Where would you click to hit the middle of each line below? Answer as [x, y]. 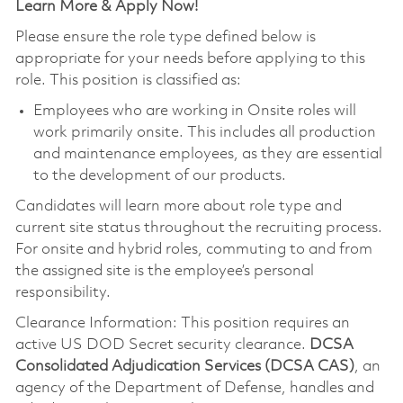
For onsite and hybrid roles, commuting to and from [193, 249]
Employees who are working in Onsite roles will [194, 111]
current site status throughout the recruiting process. [198, 228]
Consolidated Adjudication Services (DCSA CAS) [184, 366]
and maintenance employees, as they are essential [207, 154]
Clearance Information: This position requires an [182, 323]
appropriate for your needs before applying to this [190, 58]
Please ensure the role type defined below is [165, 37]
